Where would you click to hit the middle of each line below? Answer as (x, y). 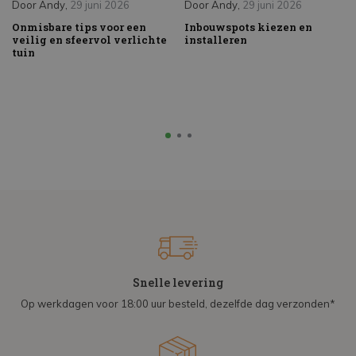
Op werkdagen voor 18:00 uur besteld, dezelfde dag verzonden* (178, 304)
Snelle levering (178, 283)
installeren (215, 40)
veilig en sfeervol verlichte (89, 40)
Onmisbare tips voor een (79, 27)
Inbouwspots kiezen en (248, 27)
